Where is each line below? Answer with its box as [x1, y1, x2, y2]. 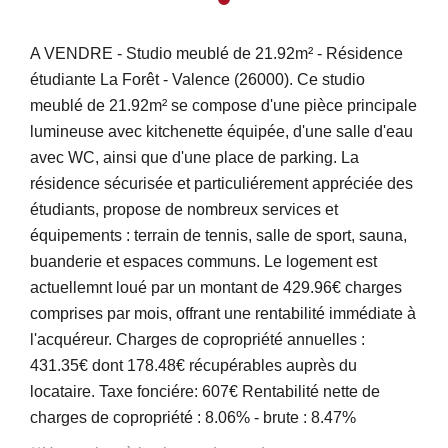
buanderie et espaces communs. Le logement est [30, 253, 377, 271]
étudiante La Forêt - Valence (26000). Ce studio [30, 71, 365, 89]
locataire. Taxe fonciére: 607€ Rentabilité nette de [30, 383, 380, 401]
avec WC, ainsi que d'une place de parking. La [30, 149, 359, 167]
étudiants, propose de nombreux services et [30, 201, 338, 219]
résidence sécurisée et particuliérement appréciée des [30, 175, 413, 193]
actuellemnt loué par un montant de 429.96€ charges [30, 279, 402, 297]
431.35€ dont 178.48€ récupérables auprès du [30, 357, 357, 375]
